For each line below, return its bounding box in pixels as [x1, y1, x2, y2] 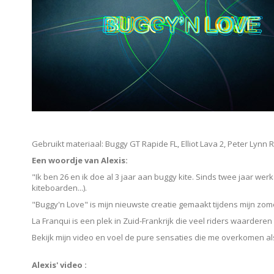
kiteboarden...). [32, 182, 87, 193]
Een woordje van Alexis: [32, 155, 128, 166]
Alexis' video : [32, 259, 87, 270]
